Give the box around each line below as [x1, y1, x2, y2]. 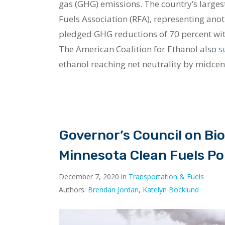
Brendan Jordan [88, 185, 139, 195]
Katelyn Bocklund [143, 185, 199, 195]
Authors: [59, 185, 88, 195]
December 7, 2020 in [59, 172, 129, 182]
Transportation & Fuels [129, 172, 204, 182]
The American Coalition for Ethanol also [59, 43, 218, 55]
